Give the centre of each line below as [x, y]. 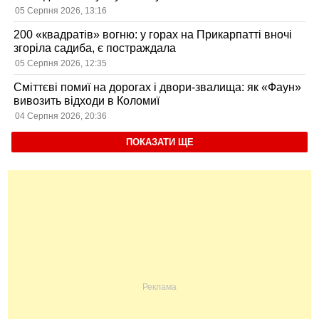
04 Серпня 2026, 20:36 [61, 116]
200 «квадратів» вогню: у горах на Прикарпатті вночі [153, 35]
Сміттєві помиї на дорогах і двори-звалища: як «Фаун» [158, 88]
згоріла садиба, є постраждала [95, 48]
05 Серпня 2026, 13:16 [61, 11]
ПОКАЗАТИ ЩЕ [159, 142]
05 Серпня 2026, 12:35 [61, 64]
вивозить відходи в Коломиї [87, 101]
